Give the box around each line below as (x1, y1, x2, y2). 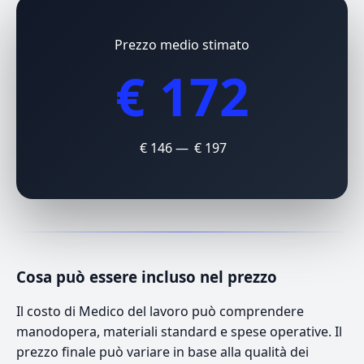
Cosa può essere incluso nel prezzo (16, 266, 277, 287)
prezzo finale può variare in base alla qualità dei (16, 342, 309, 361)
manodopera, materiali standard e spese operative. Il (16, 322, 342, 340)
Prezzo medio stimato (115, 35, 249, 54)
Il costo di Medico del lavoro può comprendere (16, 301, 304, 320)
